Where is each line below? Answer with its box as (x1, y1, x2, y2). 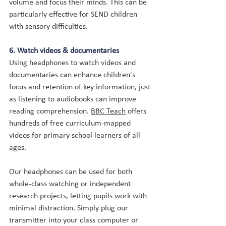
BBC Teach (91, 107, 126, 116)
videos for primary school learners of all (9, 132, 142, 140)
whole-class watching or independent (9, 180, 133, 188)
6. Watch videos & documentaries (9, 47, 119, 55)
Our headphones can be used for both (9, 168, 134, 176)
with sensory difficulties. (9, 23, 88, 31)
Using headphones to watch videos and (9, 59, 138, 67)
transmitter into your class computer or (9, 216, 140, 224)
